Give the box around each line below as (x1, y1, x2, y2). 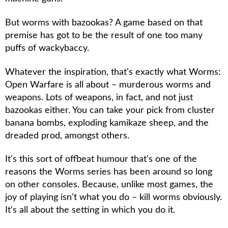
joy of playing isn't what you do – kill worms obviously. (5, 192, 222, 203)
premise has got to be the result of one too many (5, 30, 203, 40)
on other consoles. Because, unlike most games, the (5, 180, 213, 190)
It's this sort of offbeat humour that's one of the (5, 154, 197, 164)
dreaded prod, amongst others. (5, 130, 129, 140)
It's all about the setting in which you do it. (5, 205, 175, 215)
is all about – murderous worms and (64, 79, 211, 90)
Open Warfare (5, 79, 64, 90)
